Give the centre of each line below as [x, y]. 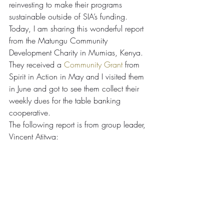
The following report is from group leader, [78, 124]
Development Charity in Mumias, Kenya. [77, 52]
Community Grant [93, 64]
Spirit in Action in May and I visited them [78, 76]
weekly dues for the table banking [66, 100]
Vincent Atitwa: [34, 136]
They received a [36, 64]
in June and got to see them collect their [75, 88]
